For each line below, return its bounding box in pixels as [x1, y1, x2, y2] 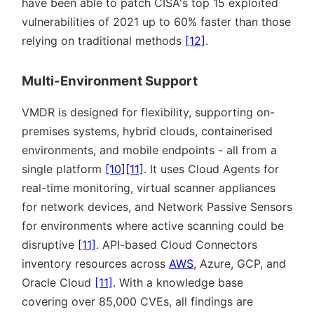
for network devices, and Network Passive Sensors [22, 200, 292, 214]
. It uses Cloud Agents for [144, 162, 279, 177]
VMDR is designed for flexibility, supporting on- [22, 105, 275, 120]
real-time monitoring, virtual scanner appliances [22, 181, 275, 196]
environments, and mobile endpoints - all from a [22, 143, 277, 158]
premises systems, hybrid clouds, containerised [22, 124, 273, 139]
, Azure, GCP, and [193, 257, 286, 271]
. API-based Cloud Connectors [96, 238, 257, 252]
